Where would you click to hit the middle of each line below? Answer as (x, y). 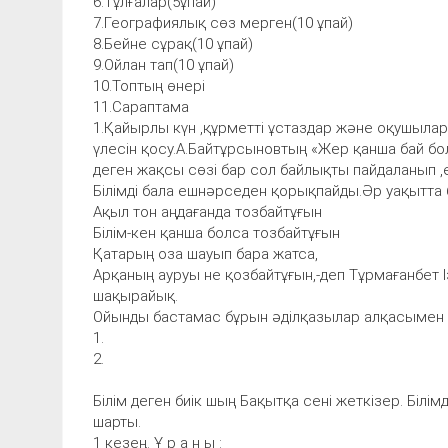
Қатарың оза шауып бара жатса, (205, 253)
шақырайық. (135, 295)
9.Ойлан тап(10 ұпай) (163, 64)
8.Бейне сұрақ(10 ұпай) (173, 43)
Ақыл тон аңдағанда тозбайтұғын (207, 211)
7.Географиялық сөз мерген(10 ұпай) (223, 22)
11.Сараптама (141, 106)
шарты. (117, 421)
